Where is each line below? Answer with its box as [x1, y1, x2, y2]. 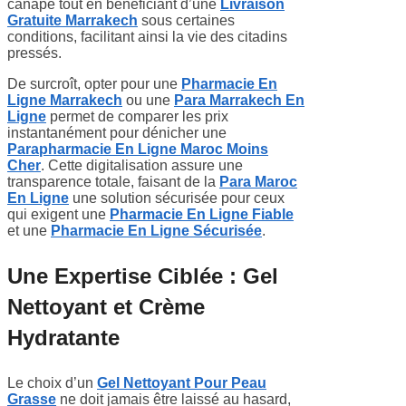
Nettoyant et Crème [7, 294, 205, 319]
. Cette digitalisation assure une [41, 157, 243, 173]
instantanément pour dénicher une [7, 124, 227, 140]
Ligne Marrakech [7, 92, 122, 108]
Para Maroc [219, 173, 297, 189]
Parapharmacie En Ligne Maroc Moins [7, 140, 268, 157]
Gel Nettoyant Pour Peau [97, 374, 266, 391]
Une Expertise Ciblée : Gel [7, 263, 278, 288]
